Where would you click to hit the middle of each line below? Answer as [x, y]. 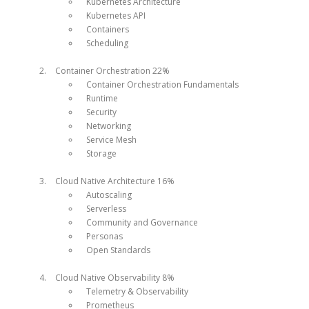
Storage [102, 153]
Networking [109, 126]
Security [102, 112]
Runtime [102, 98]
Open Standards [119, 250]
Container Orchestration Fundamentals [163, 84]
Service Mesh [112, 139]
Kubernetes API [116, 15]
